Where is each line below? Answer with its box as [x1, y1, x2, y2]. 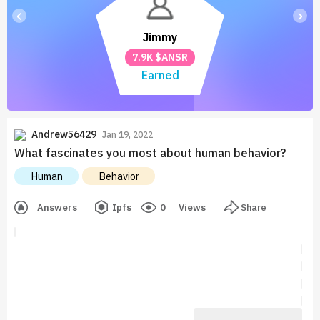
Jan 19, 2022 [102, 129, 153, 140]
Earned [141, 68, 179, 82]
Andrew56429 [31, 128, 96, 141]
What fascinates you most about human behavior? [14, 146, 286, 160]
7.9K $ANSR [132, 51, 188, 64]
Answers [37, 201, 77, 214]
